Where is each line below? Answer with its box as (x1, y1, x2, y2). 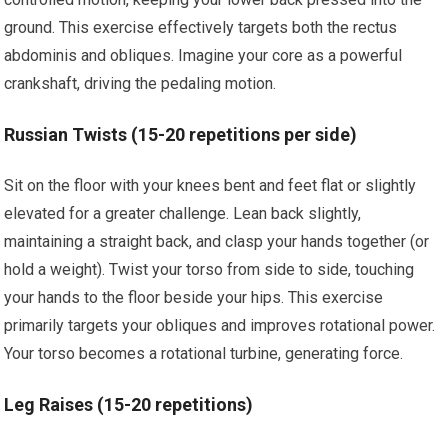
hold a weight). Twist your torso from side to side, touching (4, 260, 415, 279)
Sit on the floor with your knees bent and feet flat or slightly (4, 176, 417, 195)
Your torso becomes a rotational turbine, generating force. (4, 344, 404, 363)
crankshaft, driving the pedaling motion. (4, 74, 277, 93)
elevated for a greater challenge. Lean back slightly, (4, 204, 362, 223)
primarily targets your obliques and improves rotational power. (4, 316, 436, 335)
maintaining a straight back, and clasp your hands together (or (4, 232, 430, 251)
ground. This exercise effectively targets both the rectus (4, 18, 398, 37)
